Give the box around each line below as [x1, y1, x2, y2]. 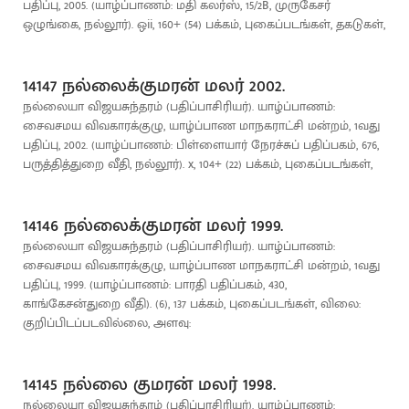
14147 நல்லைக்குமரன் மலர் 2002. [23, 70, 285, 101]
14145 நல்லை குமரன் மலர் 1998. [23, 369, 276, 400]
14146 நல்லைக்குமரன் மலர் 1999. [23, 210, 283, 241]
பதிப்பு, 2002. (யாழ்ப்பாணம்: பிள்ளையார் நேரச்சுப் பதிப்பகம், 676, [23, 134, 379, 155]
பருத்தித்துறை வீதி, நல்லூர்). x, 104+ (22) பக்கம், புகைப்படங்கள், [23, 153, 372, 174]
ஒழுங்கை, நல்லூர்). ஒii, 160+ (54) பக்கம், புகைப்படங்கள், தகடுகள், [23, 14, 385, 35]
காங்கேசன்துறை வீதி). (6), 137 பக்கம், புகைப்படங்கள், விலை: [23, 293, 361, 314]
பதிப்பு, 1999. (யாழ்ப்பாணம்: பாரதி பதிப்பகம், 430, [23, 274, 287, 295]
